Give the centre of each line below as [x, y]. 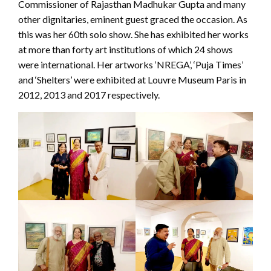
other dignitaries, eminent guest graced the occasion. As [133, 19]
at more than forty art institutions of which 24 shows [126, 50]
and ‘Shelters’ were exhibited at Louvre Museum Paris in [132, 80]
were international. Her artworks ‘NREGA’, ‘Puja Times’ [131, 65]
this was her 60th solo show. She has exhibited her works [133, 34]
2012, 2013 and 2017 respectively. [89, 95]
